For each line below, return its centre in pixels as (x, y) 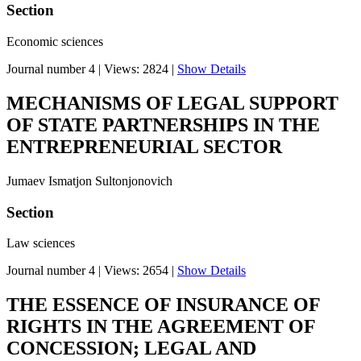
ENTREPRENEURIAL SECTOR (144, 146)
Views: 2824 (136, 68)
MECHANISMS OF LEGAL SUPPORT (172, 103)
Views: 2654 (136, 271)
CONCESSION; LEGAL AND (131, 349)
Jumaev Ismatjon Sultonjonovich (89, 180)
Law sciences (41, 243)
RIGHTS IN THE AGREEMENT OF (161, 327)
